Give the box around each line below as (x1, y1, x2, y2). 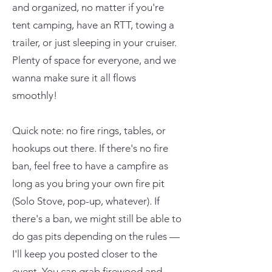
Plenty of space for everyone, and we (12, 53, 176, 66)
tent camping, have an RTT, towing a (12, 18, 174, 31)
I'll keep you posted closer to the (12, 247, 157, 260)
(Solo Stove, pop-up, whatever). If (12, 194, 160, 207)
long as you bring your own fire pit (12, 177, 165, 189)
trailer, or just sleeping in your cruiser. (12, 36, 177, 49)
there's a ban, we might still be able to (12, 212, 182, 225)
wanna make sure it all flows (12, 71, 136, 84)
